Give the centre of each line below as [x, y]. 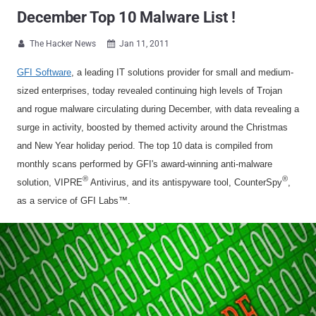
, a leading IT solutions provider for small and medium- [182, 72]
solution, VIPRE [50, 182]
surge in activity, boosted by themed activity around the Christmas [152, 127]
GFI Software [44, 72]
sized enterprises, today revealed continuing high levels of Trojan [150, 91]
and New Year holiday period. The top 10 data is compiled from [145, 146]
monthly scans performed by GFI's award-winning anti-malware [145, 164]
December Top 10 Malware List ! [126, 17]
